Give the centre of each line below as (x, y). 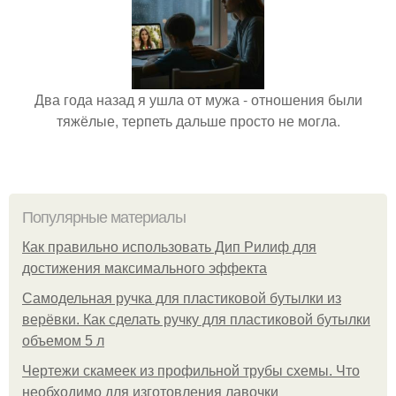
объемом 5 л (63, 340)
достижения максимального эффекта (145, 268)
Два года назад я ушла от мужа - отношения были (198, 99)
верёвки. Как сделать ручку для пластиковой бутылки (196, 319)
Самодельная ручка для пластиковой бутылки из (182, 298)
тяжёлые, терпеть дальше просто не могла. (198, 120)
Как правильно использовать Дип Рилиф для (169, 247)
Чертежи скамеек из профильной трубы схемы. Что (191, 370)
